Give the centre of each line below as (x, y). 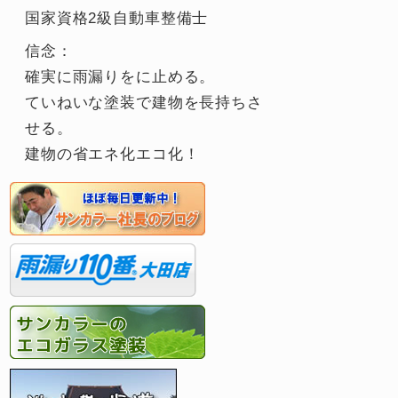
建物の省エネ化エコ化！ (112, 155)
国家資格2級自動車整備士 (117, 19)
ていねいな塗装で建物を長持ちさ (144, 103)
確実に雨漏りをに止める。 (120, 77)
